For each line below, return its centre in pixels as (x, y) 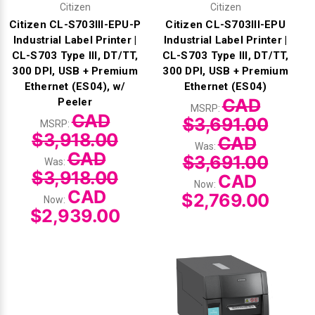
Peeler (75, 102)
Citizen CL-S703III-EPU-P (75, 24)
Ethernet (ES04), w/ (75, 86)
